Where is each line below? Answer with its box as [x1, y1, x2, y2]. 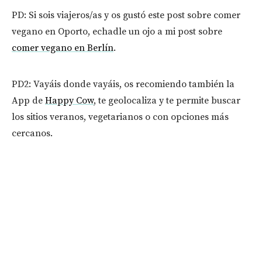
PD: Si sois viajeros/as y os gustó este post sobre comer [12, 9, 240, 21]
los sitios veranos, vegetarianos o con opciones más [12, 111, 229, 123]
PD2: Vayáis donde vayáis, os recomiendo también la [12, 78, 235, 90]
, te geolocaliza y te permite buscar [94, 94, 240, 106]
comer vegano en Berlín [12, 42, 113, 54]
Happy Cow [45, 94, 94, 106]
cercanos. [12, 127, 53, 139]
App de [12, 94, 45, 106]
